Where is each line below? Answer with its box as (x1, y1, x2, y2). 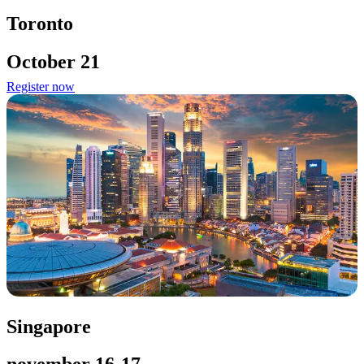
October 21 (6, 51, 100, 73)
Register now (6, 80, 75, 94)
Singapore (6, 315, 91, 337)
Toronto (6, 13, 73, 35)
